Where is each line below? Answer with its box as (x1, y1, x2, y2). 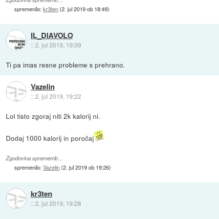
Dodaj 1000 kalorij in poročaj (6, 132, 94, 143)
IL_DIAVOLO (30, 30, 73, 41)
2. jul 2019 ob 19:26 (63, 163, 109, 171)
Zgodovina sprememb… (6, 154, 64, 162)
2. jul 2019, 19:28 (35, 199, 81, 208)
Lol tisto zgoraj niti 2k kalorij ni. (6, 110, 101, 121)
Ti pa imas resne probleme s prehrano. (6, 59, 126, 69)
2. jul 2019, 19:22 (35, 92, 81, 101)
